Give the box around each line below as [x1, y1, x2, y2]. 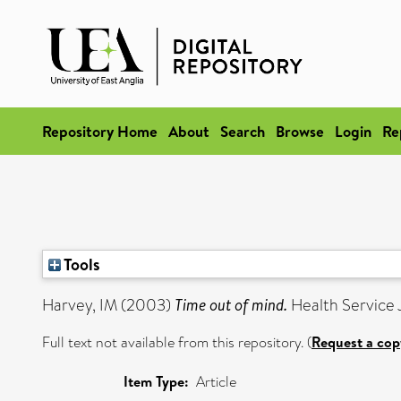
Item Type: [124, 371, 189, 391]
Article [196, 371, 236, 392]
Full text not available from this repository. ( [42, 332, 311, 353]
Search [220, 121, 265, 141]
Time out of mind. [175, 294, 287, 316]
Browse [276, 121, 324, 141]
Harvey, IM [42, 294, 117, 317]
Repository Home [42, 121, 158, 141]
